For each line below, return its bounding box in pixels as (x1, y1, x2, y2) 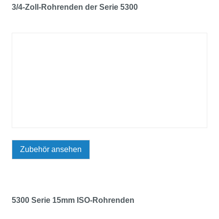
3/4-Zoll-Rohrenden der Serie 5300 (12, 3, 138, 12)
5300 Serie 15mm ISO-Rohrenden (12, 196, 134, 205)
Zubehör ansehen (20, 145, 82, 154)
